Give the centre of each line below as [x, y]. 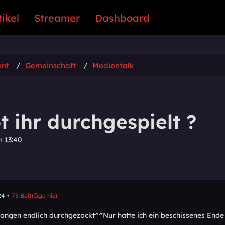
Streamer [57, 18]
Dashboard [122, 18]
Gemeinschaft [51, 66]
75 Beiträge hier [35, 195]
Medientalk [113, 66]
